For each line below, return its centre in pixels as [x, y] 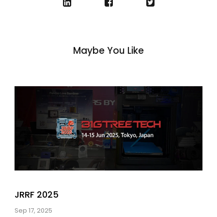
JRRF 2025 [37, 195]
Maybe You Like [108, 50]
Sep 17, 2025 [33, 211]
